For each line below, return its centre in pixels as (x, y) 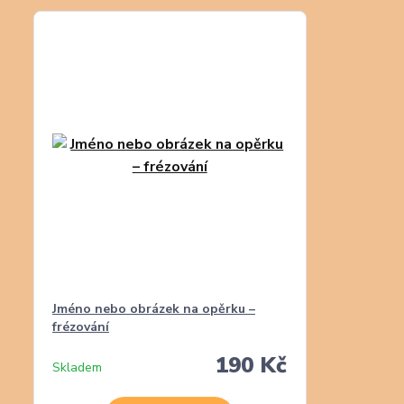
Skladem (77, 367)
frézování (81, 327)
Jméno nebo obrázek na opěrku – (154, 309)
